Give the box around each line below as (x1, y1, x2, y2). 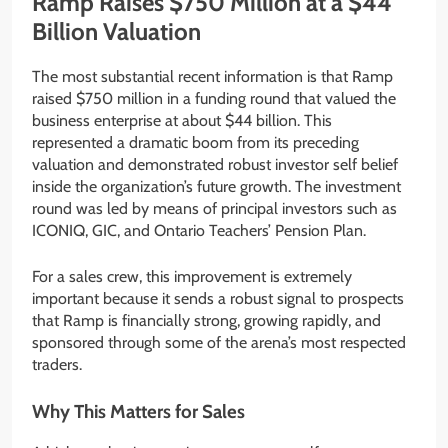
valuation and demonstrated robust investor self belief (32, 155, 398, 175)
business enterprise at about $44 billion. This (32, 111, 332, 131)
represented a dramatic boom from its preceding (32, 133, 359, 153)
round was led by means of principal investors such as (32, 199, 397, 219)
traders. (32, 355, 82, 375)
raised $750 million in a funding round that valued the (32, 89, 396, 109)
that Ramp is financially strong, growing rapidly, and (32, 311, 381, 331)
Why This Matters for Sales (32, 400, 245, 424)
